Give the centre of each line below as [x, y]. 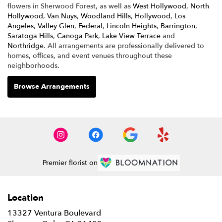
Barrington [178, 26]
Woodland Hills [106, 16]
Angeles [21, 26]
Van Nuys [62, 16]
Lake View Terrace [131, 36]
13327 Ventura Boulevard [54, 213]
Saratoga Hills [30, 36]
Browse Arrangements [52, 86]
